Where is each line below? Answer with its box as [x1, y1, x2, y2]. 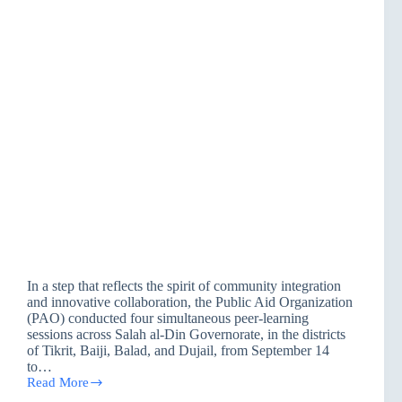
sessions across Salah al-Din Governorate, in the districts [27, 327, 345, 343]
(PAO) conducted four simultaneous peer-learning [27, 310, 309, 327]
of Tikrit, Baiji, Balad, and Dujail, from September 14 [27, 343, 329, 359]
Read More [27, 375, 89, 390]
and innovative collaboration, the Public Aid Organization [27, 294, 353, 310]
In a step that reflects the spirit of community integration [27, 278, 341, 294]
